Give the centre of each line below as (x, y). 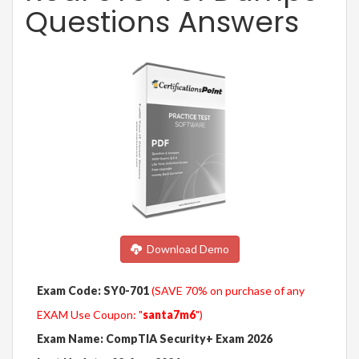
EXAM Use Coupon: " (90, 315)
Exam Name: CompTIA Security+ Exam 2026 (155, 339)
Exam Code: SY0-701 (93, 291)
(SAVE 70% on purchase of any (228, 291)
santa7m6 (169, 315)
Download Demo (185, 249)
